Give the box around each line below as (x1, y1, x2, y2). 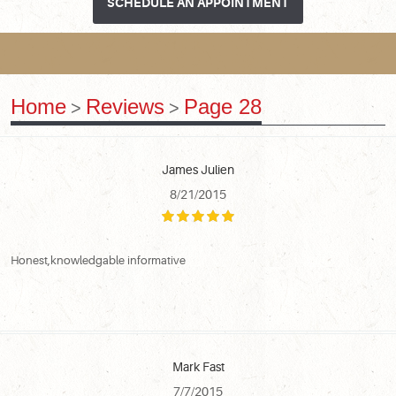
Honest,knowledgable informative (11, 253, 186, 267)
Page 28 (183, 94, 262, 118)
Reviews (85, 94, 164, 118)
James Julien (162, 162, 234, 177)
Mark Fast (171, 359, 225, 374)
